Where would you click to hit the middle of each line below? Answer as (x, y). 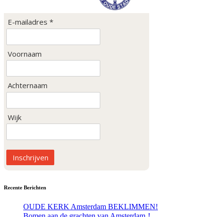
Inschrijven (30, 157)
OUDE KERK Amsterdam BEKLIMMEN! (91, 206)
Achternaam (28, 85)
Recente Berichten (25, 187)
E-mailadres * (31, 22)
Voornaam (25, 54)
